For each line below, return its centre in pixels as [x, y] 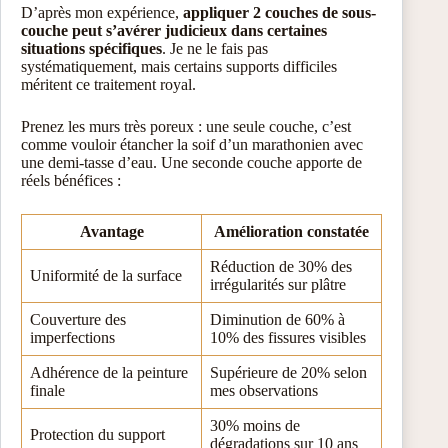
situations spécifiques [91, 48]
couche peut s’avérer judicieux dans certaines [174, 30]
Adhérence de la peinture [109, 372]
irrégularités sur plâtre [278, 284]
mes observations [264, 390]
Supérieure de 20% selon [288, 372]
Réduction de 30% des [281, 266]
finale [47, 390]
